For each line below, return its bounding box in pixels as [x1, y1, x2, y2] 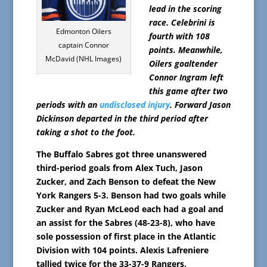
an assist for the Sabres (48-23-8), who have [36, 217, 215, 229]
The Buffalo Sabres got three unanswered [36, 148, 207, 160]
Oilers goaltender [148, 58, 218, 70]
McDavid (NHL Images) [45, 54, 122, 64]
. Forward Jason [169, 99, 231, 111]
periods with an [36, 99, 100, 111]
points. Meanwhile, [148, 44, 223, 56]
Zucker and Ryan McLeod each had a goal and [36, 203, 223, 215]
